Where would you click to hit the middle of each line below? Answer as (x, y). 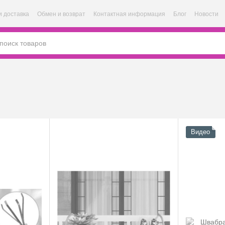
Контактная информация (129, 14)
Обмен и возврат (61, 14)
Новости (206, 14)
